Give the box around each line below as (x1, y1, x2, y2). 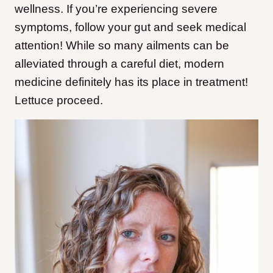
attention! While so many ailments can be (15, 39, 229, 52)
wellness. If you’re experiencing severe (15, 2, 218, 16)
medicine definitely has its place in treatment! (15, 76, 248, 89)
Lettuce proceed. (15, 94, 103, 107)
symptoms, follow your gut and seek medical (15, 21, 246, 34)
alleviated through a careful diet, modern (15, 57, 224, 71)
